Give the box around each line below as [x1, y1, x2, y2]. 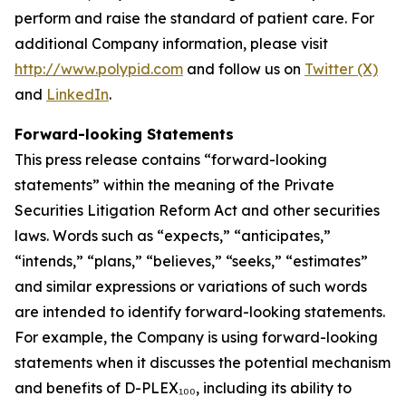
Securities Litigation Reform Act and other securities [14, 201, 380, 219]
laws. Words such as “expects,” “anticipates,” [14, 227, 331, 245]
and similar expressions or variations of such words [14, 277, 367, 295]
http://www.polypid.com [14, 60, 183, 78]
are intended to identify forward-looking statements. [14, 303, 385, 321]
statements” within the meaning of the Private [14, 176, 334, 194]
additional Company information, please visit [14, 34, 328, 53]
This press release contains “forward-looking [14, 150, 327, 169]
